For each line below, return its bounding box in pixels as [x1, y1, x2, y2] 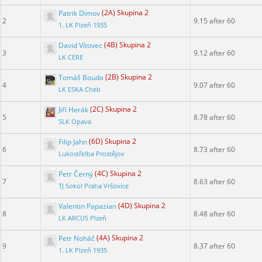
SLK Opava [58, 118, 91, 126]
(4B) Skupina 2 [104, 40, 151, 50]
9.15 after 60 [194, 16, 235, 26]
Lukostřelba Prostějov [58, 150, 125, 158]
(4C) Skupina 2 [95, 168, 142, 179]
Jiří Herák [57, 104, 90, 115]
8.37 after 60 [194, 241, 235, 251]
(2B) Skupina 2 [105, 72, 152, 82]
